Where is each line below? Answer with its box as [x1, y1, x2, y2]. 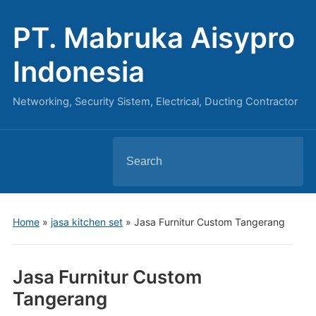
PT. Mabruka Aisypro [12, 20, 295, 55]
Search [112, 141, 150, 155]
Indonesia [12, 54, 145, 89]
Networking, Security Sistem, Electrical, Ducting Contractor [12, 95, 298, 108]
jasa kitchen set [50, 216, 123, 228]
